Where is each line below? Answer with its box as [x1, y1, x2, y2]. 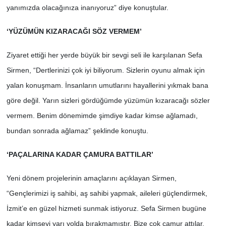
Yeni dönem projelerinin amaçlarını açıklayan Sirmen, [6, 174, 177, 182]
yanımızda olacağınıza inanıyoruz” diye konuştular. [6, 3, 168, 12]
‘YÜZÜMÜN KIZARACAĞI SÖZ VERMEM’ [6, 27, 142, 35]
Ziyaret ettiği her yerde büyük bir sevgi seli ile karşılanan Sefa [6, 50, 202, 59]
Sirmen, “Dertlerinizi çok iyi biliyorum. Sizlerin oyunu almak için [6, 66, 205, 74]
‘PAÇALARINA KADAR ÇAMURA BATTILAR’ [6, 150, 153, 158]
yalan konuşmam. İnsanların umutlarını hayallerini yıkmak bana [6, 81, 208, 89]
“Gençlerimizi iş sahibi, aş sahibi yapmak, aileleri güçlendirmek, [6, 189, 207, 197]
